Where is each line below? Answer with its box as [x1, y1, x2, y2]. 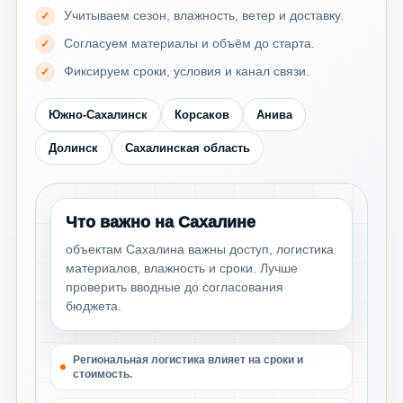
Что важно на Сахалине [66, 212, 255, 231]
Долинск [49, 140, 98, 155]
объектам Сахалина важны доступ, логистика [66, 241, 334, 256]
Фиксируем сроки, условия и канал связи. [64, 63, 309, 78]
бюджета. [66, 298, 121, 313]
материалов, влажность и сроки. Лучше [66, 260, 298, 275]
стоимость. [73, 367, 132, 381]
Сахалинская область [125, 140, 250, 155]
